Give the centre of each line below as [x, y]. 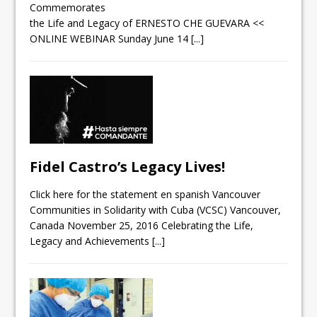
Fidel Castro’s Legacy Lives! [128, 167]
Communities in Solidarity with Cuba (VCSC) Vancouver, [156, 210]
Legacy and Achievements [91, 241]
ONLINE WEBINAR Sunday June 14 [111, 39]
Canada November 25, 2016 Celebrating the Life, [142, 226]
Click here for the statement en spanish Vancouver [145, 195]
